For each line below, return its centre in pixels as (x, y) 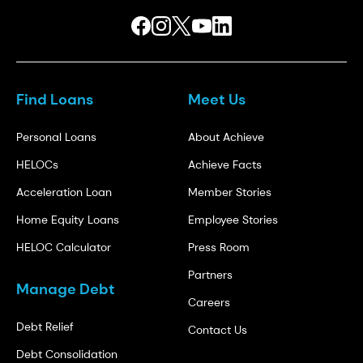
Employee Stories (233, 220)
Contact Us (218, 330)
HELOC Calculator (64, 247)
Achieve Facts (225, 164)
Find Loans (55, 100)
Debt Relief (45, 327)
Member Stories (230, 192)
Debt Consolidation (67, 354)
